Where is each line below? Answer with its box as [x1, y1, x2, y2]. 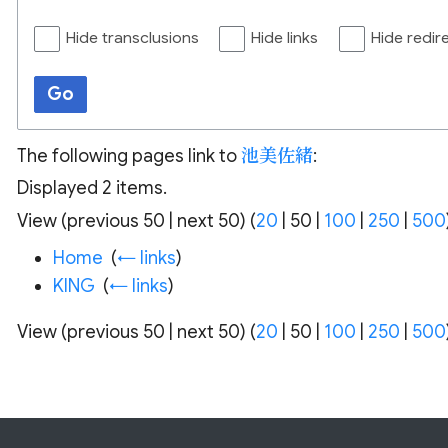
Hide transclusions [65, 28, 199, 49]
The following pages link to [16, 144, 241, 167]
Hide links [251, 28, 319, 49]
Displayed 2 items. [16, 177, 167, 200]
